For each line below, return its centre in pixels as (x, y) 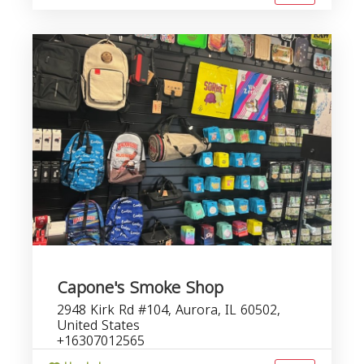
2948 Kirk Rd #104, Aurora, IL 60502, (169, 310)
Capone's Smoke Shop (140, 288)
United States (98, 325)
